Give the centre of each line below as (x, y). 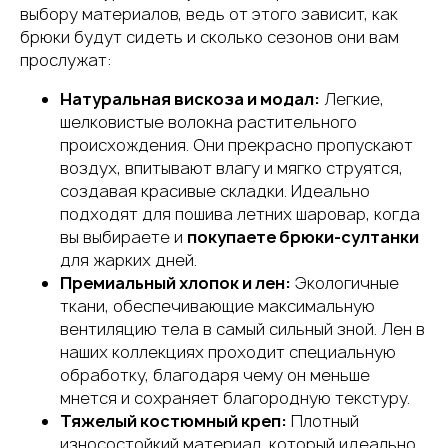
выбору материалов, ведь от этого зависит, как (209, 14)
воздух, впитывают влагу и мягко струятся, (231, 168)
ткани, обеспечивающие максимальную (217, 306)
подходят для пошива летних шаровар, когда (240, 214)
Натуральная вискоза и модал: (190, 99)
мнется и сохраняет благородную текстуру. (235, 398)
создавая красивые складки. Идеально (215, 191)
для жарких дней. (128, 260)
